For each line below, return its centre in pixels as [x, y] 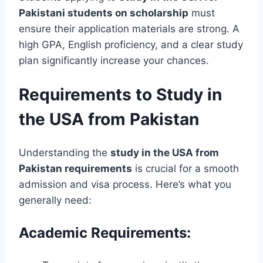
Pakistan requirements [75, 169]
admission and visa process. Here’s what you [125, 185]
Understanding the [65, 153]
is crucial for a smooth [186, 169]
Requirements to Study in [120, 95]
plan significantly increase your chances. [114, 60]
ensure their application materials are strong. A [129, 28]
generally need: [55, 200]
